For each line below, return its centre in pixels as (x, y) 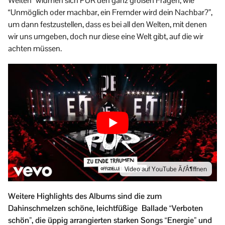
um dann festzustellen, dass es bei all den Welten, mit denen (107, 24)
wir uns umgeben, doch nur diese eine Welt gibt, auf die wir (106, 36)
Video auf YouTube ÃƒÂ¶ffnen (166, 169)
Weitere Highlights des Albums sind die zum (85, 196)
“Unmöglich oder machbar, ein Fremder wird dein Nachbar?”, (110, 12)
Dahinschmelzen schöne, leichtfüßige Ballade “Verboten (105, 208)
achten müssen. (35, 48)
